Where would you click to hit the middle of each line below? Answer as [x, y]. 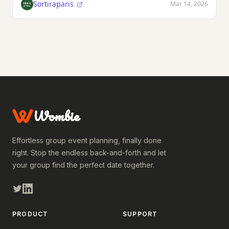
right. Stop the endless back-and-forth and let [89, 152]
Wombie [56, 116]
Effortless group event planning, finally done [87, 140]
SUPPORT [140, 214]
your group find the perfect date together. [83, 165]
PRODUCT [30, 214]
